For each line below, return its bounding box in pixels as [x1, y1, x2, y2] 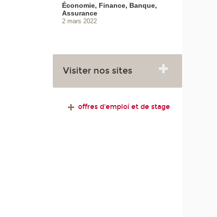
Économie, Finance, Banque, [62, 1, 157, 10]
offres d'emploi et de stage [76, 102, 170, 111]
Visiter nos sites [63, 65, 133, 77]
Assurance [62, 9, 98, 17]
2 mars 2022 [62, 17, 97, 25]
